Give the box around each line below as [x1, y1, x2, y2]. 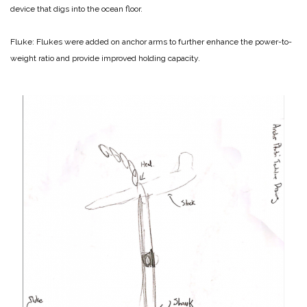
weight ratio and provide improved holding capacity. [10, 53, 202, 64]
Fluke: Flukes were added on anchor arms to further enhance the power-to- [10, 37, 292, 47]
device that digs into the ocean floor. [10, 4, 143, 14]
